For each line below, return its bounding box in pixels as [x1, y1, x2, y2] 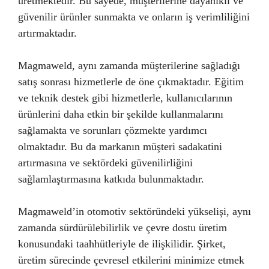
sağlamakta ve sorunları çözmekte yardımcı [18, 124, 207, 136]
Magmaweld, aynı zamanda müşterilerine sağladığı [18, 59, 240, 71]
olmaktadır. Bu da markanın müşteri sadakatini [18, 141, 222, 153]
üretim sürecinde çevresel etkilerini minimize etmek [18, 254, 244, 266]
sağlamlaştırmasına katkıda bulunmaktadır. [18, 173, 204, 185]
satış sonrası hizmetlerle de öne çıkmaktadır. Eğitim [18, 76, 244, 88]
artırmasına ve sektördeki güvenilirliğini [18, 157, 193, 169]
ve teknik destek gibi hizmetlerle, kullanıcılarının [18, 92, 232, 104]
